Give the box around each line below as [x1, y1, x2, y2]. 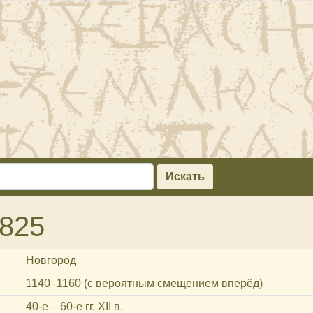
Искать [165, 170, 205, 182]
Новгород [25, 254, 76, 266]
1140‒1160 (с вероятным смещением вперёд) [25, 277, 263, 289]
